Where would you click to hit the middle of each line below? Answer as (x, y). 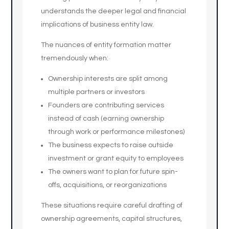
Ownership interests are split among (108, 79)
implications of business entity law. (98, 25)
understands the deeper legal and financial (114, 11)
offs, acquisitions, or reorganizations (108, 185)
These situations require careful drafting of (112, 205)
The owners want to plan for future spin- (113, 172)
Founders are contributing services (106, 105)
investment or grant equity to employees (116, 158)
